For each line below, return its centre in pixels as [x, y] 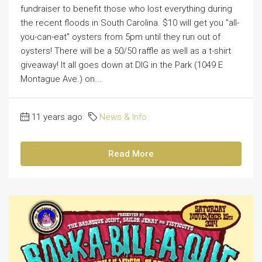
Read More [131, 154]
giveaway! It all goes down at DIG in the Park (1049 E [122, 65]
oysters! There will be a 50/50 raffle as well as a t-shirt [126, 51]
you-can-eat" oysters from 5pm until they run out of [120, 37]
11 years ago [57, 117]
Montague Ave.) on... [61, 79]
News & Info [123, 117]
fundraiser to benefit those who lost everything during [126, 8]
